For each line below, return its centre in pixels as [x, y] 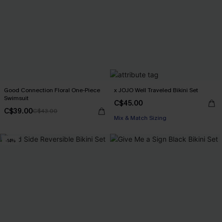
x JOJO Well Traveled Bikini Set [156, 90]
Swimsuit [16, 98]
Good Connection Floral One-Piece [52, 90]
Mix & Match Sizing [140, 118]
